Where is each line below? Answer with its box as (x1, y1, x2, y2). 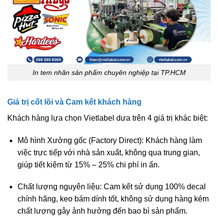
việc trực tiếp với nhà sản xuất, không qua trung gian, (17, 148, 200, 157)
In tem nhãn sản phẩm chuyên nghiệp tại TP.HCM (32, 68, 186, 76)
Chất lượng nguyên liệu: (17, 182, 102, 191)
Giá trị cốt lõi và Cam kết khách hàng (7, 98, 142, 107)
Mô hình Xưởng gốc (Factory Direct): (17, 136, 144, 145)
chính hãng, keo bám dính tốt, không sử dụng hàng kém (17, 195, 209, 203)
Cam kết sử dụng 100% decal (101, 182, 206, 191)
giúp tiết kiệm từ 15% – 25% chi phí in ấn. (17, 160, 160, 169)
